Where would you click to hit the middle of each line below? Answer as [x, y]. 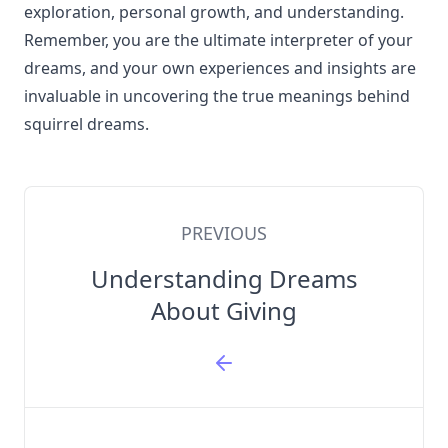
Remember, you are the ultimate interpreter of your [218, 40]
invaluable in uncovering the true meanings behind [217, 96]
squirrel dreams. [86, 124]
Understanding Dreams [224, 278]
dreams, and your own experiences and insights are [220, 68]
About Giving [224, 310]
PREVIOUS [224, 233]
